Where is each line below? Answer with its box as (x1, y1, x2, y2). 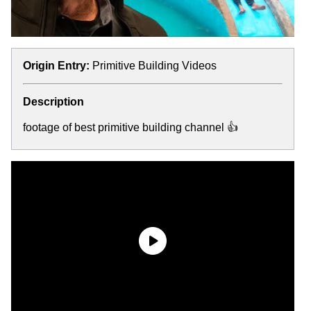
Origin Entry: (23, 59, 90, 72)
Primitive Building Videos (92, 59, 217, 72)
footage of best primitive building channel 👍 (23, 121, 238, 133)
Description (23, 95, 84, 108)
